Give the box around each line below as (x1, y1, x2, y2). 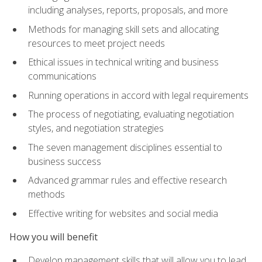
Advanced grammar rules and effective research (28, 174, 227, 187)
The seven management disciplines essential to (28, 140, 222, 154)
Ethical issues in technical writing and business (28, 56, 219, 69)
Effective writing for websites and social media (28, 206, 218, 220)
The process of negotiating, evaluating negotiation (28, 108, 234, 121)
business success (28, 154, 101, 168)
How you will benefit (9, 230, 98, 244)
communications (28, 70, 96, 83)
